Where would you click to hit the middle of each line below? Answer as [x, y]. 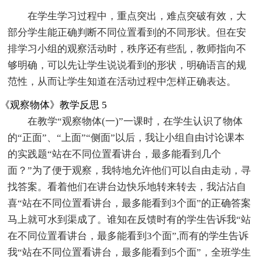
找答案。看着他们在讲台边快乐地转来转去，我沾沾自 [127, 187]
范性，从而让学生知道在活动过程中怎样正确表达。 [122, 81]
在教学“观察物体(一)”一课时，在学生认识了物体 [135, 121]
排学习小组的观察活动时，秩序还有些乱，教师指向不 [127, 49]
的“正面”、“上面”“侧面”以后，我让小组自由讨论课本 [126, 137]
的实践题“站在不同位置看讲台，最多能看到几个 [115, 154]
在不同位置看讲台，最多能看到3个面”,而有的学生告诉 [128, 236]
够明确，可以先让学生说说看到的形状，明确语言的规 [127, 65]
